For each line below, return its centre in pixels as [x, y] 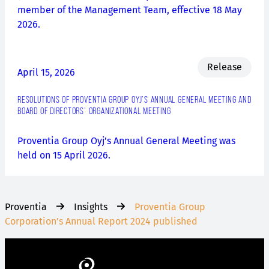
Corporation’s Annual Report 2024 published [101, 221]
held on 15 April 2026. [64, 156]
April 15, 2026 [47, 73]
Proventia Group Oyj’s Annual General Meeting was [127, 141]
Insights [91, 207]
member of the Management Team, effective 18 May [130, 10]
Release [224, 67]
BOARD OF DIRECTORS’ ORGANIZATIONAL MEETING [94, 111]
